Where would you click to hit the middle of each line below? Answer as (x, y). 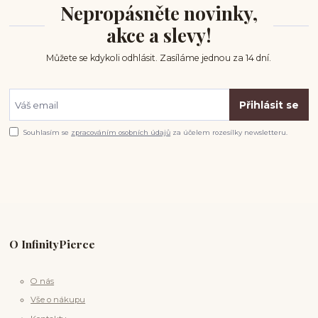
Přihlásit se (269, 105)
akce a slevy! (159, 35)
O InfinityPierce (53, 243)
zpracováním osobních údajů (121, 132)
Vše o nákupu (58, 300)
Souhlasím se (48, 132)
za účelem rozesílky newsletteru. (229, 132)
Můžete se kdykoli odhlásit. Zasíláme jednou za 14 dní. (159, 58)
